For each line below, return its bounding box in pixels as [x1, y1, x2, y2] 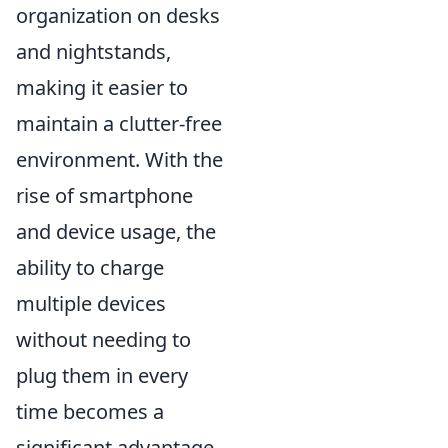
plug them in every [16, 362, 188, 390]
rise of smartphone [16, 182, 193, 210]
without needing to [16, 326, 191, 354]
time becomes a [16, 398, 164, 426]
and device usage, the [16, 218, 216, 246]
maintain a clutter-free [16, 110, 222, 138]
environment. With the [16, 146, 223, 174]
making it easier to [16, 74, 188, 102]
